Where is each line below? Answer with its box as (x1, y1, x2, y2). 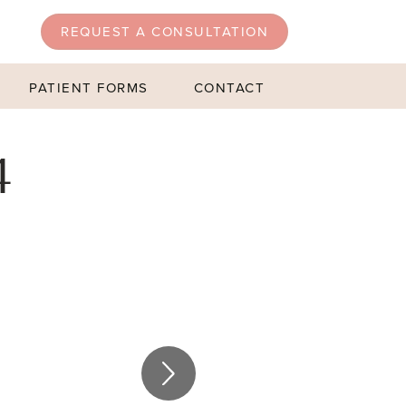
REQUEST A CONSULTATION (61, 22, 269, 42)
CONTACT (193, 78, 266, 98)
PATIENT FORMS (29, 78, 149, 98)
